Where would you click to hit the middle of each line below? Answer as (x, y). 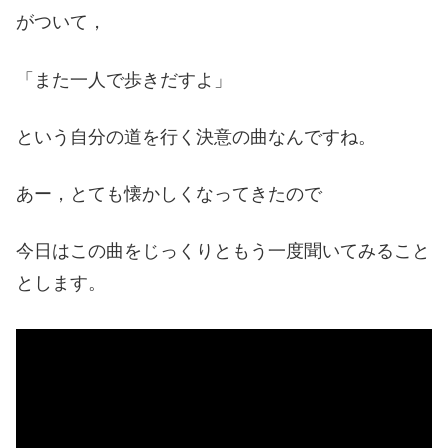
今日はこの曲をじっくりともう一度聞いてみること (223, 251)
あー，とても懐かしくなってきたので (169, 193)
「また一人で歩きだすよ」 (124, 79)
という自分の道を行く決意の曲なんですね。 (196, 136)
